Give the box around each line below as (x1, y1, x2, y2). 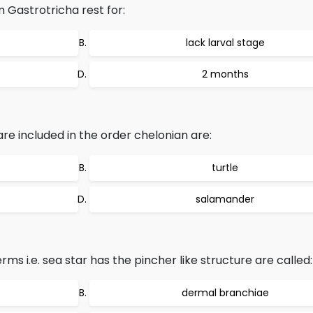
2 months (201, 67, 249, 81)
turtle (212, 161, 238, 175)
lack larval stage (185, 36, 265, 50)
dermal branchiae (181, 286, 269, 300)
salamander (196, 192, 254, 206)
